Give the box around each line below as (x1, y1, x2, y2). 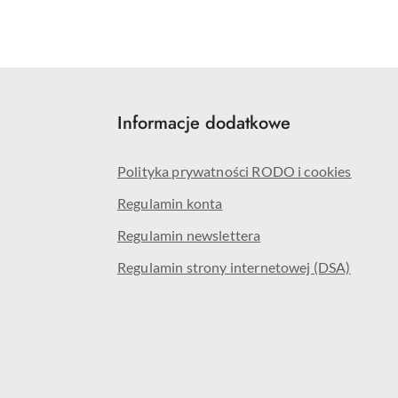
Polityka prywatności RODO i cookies (117, 163, 352, 179)
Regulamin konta (117, 195, 223, 211)
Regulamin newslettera (117, 227, 261, 243)
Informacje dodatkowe (117, 110, 291, 136)
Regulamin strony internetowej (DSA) (117, 259, 351, 275)
